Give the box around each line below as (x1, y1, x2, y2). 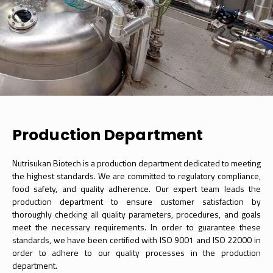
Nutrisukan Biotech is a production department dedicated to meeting (12, 156, 261, 169)
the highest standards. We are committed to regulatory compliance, (12, 169, 261, 182)
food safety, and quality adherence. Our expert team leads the (12, 182, 261, 195)
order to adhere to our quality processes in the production (12, 246, 261, 259)
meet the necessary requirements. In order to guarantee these (12, 220, 261, 233)
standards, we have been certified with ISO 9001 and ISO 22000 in (12, 233, 261, 246)
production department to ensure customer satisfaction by (12, 194, 261, 208)
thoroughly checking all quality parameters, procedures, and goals (12, 207, 261, 221)
